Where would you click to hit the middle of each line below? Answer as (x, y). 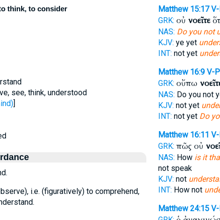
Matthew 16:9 (181, 72)
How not (188, 190)
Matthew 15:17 (183, 9)
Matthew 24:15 (183, 208)
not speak (175, 168)
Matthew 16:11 (183, 135)
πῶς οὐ (191, 146)
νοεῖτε (199, 20)
